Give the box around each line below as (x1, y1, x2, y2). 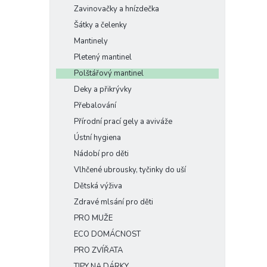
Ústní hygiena (74, 132, 121, 143)
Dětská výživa (74, 181, 122, 191)
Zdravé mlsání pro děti (74, 197, 153, 207)
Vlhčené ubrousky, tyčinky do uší (74, 164, 186, 175)
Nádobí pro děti (74, 148, 129, 159)
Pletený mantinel (74, 52, 132, 63)
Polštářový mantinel (74, 68, 144, 79)
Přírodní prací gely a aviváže (74, 116, 172, 127)
